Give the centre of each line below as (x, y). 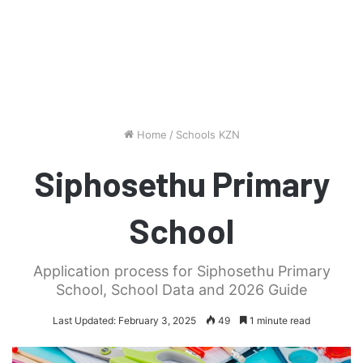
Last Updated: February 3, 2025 (124, 320)
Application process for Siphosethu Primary (181, 271)
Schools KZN (207, 134)
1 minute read (279, 320)
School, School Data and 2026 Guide (181, 289)
